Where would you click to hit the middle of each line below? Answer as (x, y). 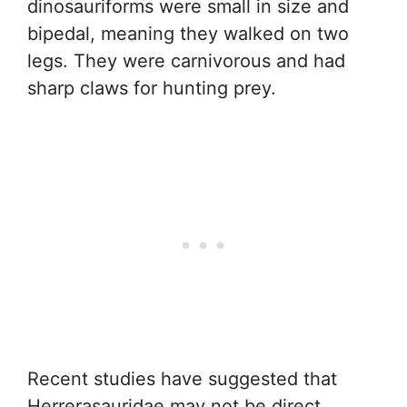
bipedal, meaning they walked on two (188, 34)
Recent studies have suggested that (182, 379)
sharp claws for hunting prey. (152, 89)
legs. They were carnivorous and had (186, 61)
